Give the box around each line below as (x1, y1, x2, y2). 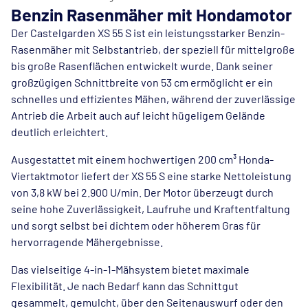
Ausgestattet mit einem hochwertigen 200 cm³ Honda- (11, 153, 274, 166)
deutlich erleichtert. (11, 125, 108, 138)
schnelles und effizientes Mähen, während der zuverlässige (11, 92, 296, 105)
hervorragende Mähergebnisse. (11, 235, 163, 248)
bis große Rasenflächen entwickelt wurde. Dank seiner (11, 59, 273, 72)
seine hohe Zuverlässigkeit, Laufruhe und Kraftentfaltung (11, 202, 290, 215)
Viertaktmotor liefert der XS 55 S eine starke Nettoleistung (11, 169, 291, 182)
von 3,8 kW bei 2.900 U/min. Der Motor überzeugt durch (11, 186, 274, 199)
